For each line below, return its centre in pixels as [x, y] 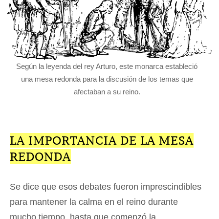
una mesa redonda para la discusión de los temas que [107, 79]
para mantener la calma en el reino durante [94, 202]
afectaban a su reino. [107, 91]
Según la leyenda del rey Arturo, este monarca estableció [107, 66]
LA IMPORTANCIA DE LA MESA [102, 140]
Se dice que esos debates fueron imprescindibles [106, 186]
